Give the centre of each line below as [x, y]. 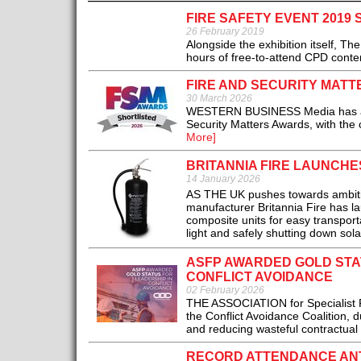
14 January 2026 [223, 179]
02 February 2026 [225, 290]
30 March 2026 [219, 99]
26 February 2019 [225, 32]
